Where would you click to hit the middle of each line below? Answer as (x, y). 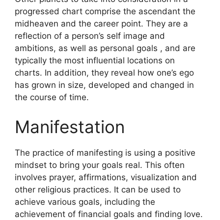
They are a (167, 24)
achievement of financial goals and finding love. (109, 214)
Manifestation (70, 126)
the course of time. (52, 97)
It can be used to (147, 189)
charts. (28, 73)
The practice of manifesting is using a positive (105, 152)
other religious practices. (63, 189)
